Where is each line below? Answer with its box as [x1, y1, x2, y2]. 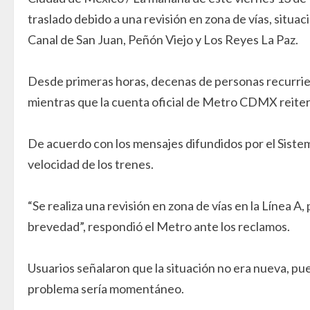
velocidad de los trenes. [28, 156, 154, 172]
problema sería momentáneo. [28, 281, 184, 296]
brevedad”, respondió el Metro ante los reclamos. [28, 219, 290, 234]
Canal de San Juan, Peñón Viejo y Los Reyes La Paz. [28, 32, 298, 47]
